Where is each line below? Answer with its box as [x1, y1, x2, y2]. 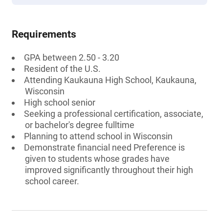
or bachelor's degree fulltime [25, 120, 134, 130]
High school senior [24, 97, 95, 108]
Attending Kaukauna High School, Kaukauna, [24, 75, 197, 85]
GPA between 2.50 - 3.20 [24, 52, 119, 63]
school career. [25, 176, 79, 186]
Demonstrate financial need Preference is [24, 142, 185, 153]
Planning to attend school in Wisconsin [24, 131, 173, 141]
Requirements [12, 28, 76, 40]
